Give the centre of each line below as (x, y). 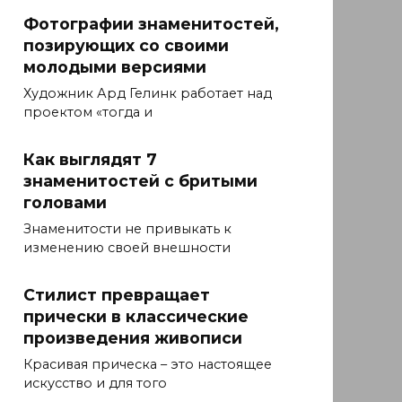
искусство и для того (95, 384)
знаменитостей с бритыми (140, 181)
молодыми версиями (115, 67)
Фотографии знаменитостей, (151, 24)
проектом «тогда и (88, 113)
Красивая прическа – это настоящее (148, 365)
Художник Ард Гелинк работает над (148, 94)
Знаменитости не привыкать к (127, 229)
